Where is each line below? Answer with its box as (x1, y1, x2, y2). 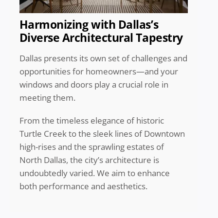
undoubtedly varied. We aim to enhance (19, 167, 170, 179)
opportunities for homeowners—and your (19, 66, 178, 77)
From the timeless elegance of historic (19, 115, 164, 127)
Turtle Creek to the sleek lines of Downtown (19, 128, 185, 140)
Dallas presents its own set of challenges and (19, 53, 187, 64)
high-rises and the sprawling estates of (19, 141, 164, 153)
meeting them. (19, 92, 77, 104)
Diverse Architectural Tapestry (19, 30, 183, 46)
